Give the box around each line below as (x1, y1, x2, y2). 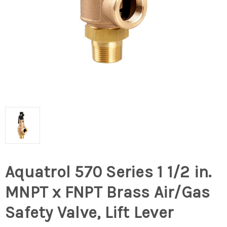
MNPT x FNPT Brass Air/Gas (5, 183, 210, 202)
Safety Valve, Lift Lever (5, 203, 173, 222)
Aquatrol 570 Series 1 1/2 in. (5, 163, 212, 182)
